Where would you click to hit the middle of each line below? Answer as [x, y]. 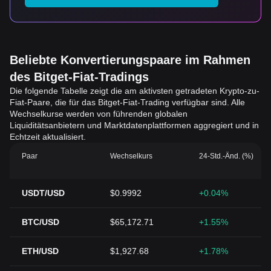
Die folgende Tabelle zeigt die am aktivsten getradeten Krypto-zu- [135, 91]
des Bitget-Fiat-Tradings [79, 77]
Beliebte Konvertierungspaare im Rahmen [130, 60]
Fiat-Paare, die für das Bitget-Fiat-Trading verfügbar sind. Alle [127, 102]
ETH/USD [40, 251]
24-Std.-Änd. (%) [226, 156]
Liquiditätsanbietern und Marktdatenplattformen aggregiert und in [134, 125]
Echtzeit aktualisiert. [48, 137]
